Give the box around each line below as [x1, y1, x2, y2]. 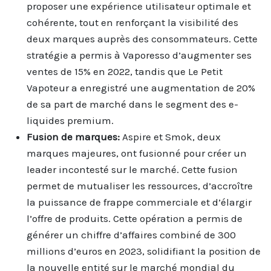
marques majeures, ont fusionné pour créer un [27, 146, 247, 159]
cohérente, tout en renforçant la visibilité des [27, 16, 238, 28]
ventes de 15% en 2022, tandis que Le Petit [27, 65, 223, 77]
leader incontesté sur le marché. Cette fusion [27, 163, 238, 175]
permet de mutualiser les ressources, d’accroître [27, 179, 253, 192]
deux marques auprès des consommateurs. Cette [27, 32, 258, 45]
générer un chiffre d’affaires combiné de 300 [27, 228, 236, 241]
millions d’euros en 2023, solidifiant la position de [27, 244, 261, 257]
